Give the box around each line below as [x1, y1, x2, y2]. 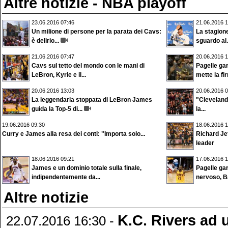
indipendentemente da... [32, 174, 100, 181]
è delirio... [32, 37, 59, 44]
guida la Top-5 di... [32, 105, 82, 112]
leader [196, 139, 214, 147]
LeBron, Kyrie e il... [32, 71, 86, 78]
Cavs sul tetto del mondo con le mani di [32, 62, 145, 69]
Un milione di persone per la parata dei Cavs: [32, 28, 161, 35]
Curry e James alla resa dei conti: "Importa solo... [2, 130, 145, 137]
